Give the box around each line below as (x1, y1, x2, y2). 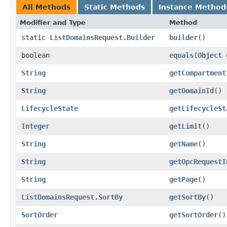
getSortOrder (169, 210, 218, 219)
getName (169, 139, 198, 148)
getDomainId (169, 86, 214, 95)
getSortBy (169, 193, 206, 201)
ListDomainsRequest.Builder (50, 33, 155, 42)
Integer (21, 122, 50, 130)
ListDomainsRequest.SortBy (21, 193, 123, 201)
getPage (169, 175, 198, 183)
